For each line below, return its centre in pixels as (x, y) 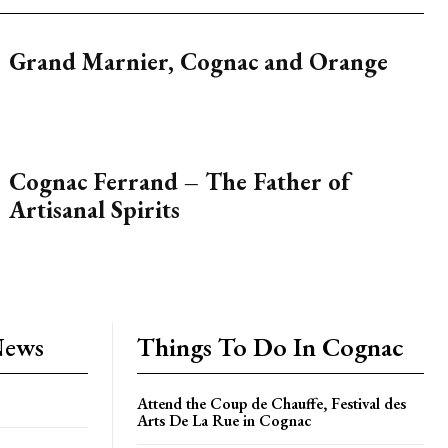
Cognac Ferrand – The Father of (179, 181)
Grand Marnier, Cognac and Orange (198, 61)
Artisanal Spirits (94, 209)
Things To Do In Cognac (270, 347)
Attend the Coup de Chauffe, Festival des (271, 403)
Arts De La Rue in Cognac (224, 420)
